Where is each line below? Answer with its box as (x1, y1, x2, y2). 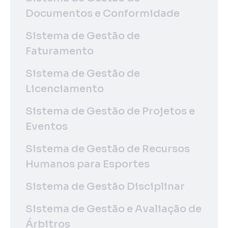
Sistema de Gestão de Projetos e (25, 104, 195, 118)
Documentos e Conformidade (25, 7, 180, 20)
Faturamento (25, 44, 94, 58)
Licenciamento (25, 82, 104, 95)
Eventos (25, 120, 68, 133)
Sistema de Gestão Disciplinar (25, 180, 185, 193)
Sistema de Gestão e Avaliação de (25, 202, 202, 215)
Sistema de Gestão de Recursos (25, 142, 190, 155)
